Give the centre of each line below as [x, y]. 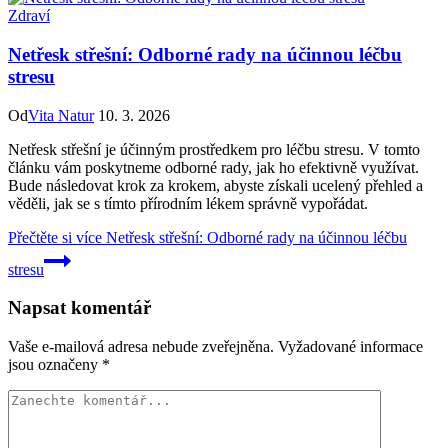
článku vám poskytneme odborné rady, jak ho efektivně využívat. [213, 167]
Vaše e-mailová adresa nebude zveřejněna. [141, 346]
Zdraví [29, 16]
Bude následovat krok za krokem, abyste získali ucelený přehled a [215, 185]
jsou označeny [55, 364]
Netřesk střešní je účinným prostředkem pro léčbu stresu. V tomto [214, 149]
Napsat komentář [79, 308]
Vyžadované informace [350, 346]
